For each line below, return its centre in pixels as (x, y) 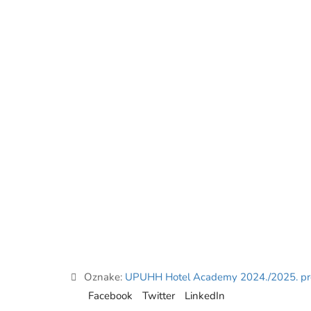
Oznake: (104, 277)
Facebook (110, 296)
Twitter (159, 296)
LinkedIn (205, 296)
